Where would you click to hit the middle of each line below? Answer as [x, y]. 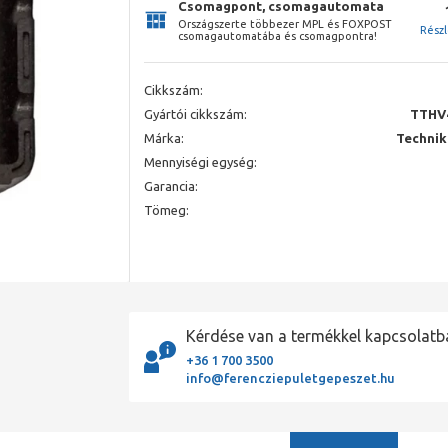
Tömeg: [166, 209]
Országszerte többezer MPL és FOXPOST [285, 23]
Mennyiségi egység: [200, 161]
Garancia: [171, 185]
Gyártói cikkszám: [195, 113]
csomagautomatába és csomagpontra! [277, 35]
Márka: [164, 137]
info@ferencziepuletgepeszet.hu [290, 378]
